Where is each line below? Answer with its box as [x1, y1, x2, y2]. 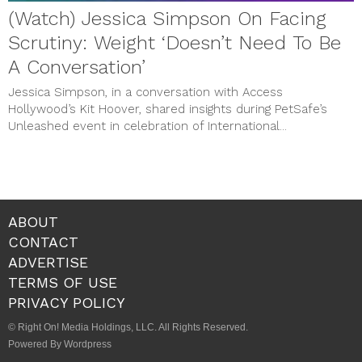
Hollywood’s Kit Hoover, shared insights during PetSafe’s [8, 101, 327, 116]
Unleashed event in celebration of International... [8, 118, 287, 133]
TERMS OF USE [8, 273, 117, 291]
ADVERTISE [8, 253, 88, 271]
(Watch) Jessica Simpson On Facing [8, 6, 326, 30]
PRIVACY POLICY [8, 293, 125, 311]
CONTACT [8, 233, 78, 250]
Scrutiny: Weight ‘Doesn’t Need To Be [8, 31, 341, 54]
